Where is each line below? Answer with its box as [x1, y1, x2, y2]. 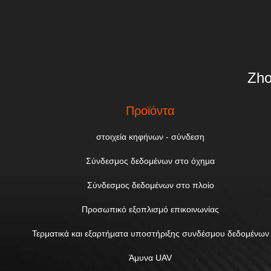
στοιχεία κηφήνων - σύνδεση [96, 132, 205, 142]
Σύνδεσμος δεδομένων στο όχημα [86, 156, 215, 166]
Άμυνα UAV [129, 253, 172, 263]
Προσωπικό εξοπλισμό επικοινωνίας [82, 204, 220, 214]
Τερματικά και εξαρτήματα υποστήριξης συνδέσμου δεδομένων [31, 229, 269, 238]
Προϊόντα [126, 104, 175, 117]
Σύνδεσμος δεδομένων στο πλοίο [87, 180, 214, 190]
